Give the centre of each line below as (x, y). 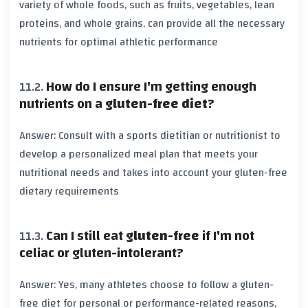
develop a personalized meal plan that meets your (139, 154)
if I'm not (227, 236)
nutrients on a (62, 104)
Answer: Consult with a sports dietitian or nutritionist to (150, 135)
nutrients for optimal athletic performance (119, 42)
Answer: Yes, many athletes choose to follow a (130, 284)
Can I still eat (86, 236)
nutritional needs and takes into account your (127, 172)
